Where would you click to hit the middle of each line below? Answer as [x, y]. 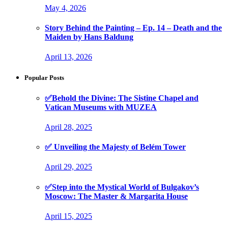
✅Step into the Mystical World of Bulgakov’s [122, 187]
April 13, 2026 [68, 57]
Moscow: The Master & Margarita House [116, 196]
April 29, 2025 [68, 167]
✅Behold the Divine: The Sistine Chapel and [122, 98]
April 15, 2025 [68, 216]
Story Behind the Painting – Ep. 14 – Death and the [133, 27]
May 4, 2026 [65, 8]
